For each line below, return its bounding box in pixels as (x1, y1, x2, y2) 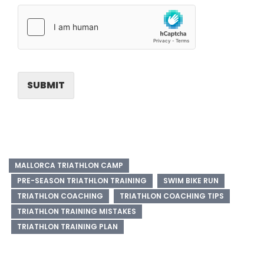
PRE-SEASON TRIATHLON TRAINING (17, 175, 147, 186)
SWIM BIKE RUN (163, 175, 219, 186)
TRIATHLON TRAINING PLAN (17, 221, 118, 232)
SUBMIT (27, 78, 65, 92)
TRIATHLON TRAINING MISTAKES (17, 206, 136, 216)
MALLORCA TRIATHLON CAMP (15, 160, 123, 170)
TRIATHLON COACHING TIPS (120, 190, 224, 201)
